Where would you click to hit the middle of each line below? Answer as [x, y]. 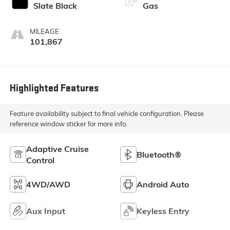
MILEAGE [44, 31]
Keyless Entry [163, 211]
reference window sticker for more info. [68, 124]
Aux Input [45, 211]
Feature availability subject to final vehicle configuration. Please [107, 114]
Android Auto [163, 185]
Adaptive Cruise [57, 149]
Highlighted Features [54, 89]
